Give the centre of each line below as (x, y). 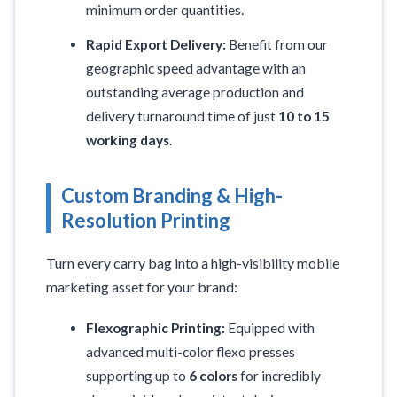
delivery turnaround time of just (183, 117)
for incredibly (280, 376)
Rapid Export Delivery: (156, 45)
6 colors (214, 376)
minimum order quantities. (165, 10)
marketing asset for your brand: (142, 287)
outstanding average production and (195, 93)
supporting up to (138, 376)
